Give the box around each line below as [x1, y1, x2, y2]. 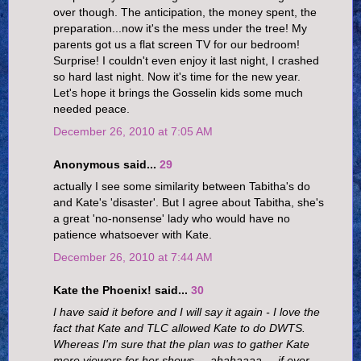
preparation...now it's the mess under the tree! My [53, 22, 307, 35]
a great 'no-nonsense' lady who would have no [53, 212, 290, 226]
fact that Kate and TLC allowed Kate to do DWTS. [53, 322, 305, 335]
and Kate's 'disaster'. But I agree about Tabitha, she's [53, 196, 324, 210]
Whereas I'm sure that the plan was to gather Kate [53, 338, 309, 351]
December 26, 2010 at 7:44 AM [53, 250, 213, 263]
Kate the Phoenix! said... [53, 284, 191, 297]
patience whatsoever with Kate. [53, 228, 212, 242]
